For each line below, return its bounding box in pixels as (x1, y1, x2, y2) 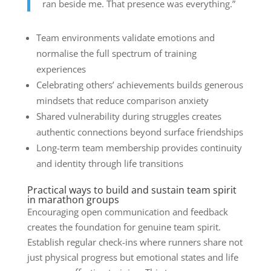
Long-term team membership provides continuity (36, 142, 242, 154)
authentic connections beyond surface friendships (36, 126, 243, 139)
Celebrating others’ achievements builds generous (36, 79, 243, 91)
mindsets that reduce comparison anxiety (36, 94, 209, 107)
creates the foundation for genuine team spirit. (27, 221, 221, 233)
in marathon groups (27, 193, 119, 207)
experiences (36, 63, 86, 76)
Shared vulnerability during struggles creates (36, 110, 221, 123)
